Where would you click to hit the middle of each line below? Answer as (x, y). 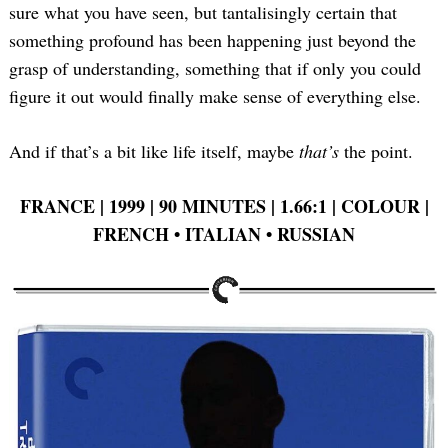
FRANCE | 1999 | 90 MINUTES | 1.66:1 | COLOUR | (224, 206)
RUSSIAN (316, 234)
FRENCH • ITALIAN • (182, 234)
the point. (376, 151)
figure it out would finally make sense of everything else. (215, 96)
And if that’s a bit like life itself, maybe (154, 151)
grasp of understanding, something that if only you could (215, 68)
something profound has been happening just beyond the (212, 40)
